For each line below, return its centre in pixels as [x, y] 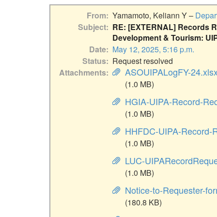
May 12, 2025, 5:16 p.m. [153, 49]
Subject [92, 27]
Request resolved [143, 61]
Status [94, 61]
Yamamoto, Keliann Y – [154, 15]
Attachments [83, 73]
